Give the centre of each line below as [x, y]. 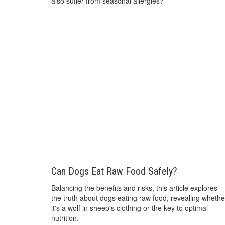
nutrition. [65, 218]
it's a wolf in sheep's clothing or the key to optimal [130, 208]
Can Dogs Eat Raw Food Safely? [114, 171]
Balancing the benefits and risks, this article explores [134, 188]
